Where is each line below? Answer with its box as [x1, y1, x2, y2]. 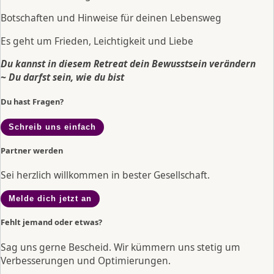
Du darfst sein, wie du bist [9, 70, 124, 84]
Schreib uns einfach [8, 122, 96, 132]
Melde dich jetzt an [8, 194, 92, 204]
